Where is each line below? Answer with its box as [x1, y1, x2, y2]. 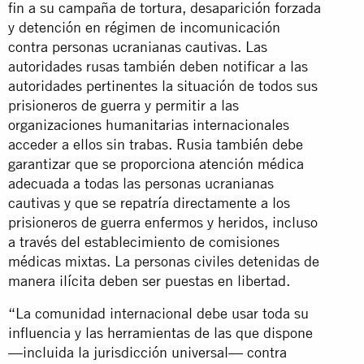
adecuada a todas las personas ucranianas [8, 174, 274, 192]
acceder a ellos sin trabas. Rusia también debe [8, 135, 303, 153]
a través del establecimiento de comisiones [8, 232, 279, 250]
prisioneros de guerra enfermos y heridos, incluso [8, 213, 318, 231]
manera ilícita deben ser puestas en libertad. [8, 271, 290, 289]
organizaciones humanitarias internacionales [8, 115, 289, 133]
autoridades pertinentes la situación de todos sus [8, 76, 318, 94]
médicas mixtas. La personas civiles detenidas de [8, 252, 319, 270]
